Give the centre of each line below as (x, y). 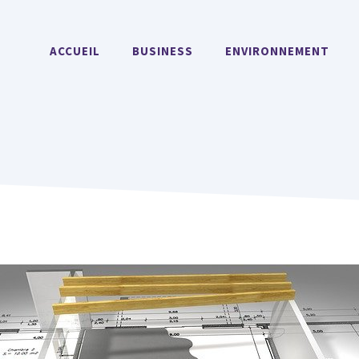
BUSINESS (163, 51)
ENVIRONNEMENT (277, 51)
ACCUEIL (75, 51)
